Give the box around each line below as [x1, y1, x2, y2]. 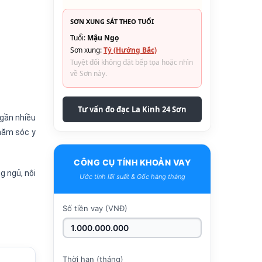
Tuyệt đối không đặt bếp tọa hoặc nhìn [70, 57, 193, 68]
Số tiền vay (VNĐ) [63, 203, 127, 213]
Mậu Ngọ [87, 33, 119, 43]
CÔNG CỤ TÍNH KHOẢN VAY [74, 157, 191, 167]
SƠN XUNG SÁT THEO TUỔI [70, 17, 154, 26]
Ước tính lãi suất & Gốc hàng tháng [79, 172, 185, 181]
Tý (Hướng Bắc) [104, 45, 157, 56]
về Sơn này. [70, 68, 107, 79]
